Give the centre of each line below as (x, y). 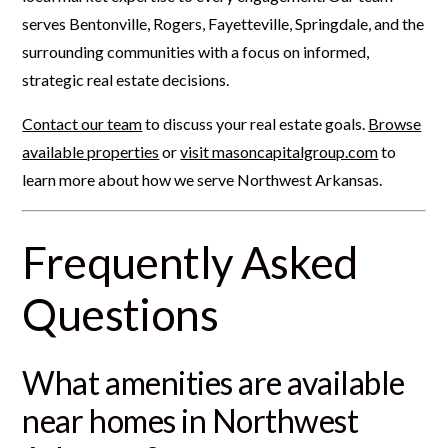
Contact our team (82, 123)
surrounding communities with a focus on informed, (196, 51)
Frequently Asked (190, 261)
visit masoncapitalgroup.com (279, 151)
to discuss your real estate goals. (255, 123)
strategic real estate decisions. (126, 79)
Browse (395, 123)
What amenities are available (213, 382)
